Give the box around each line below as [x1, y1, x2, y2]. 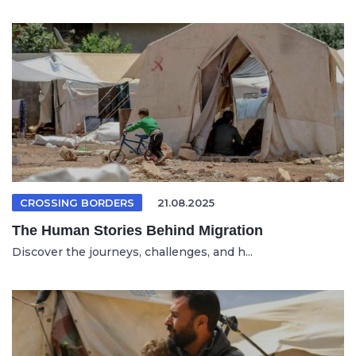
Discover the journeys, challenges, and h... [12, 244, 253, 259]
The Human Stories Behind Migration [12, 222, 263, 238]
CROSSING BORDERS [20, 195, 134, 209]
